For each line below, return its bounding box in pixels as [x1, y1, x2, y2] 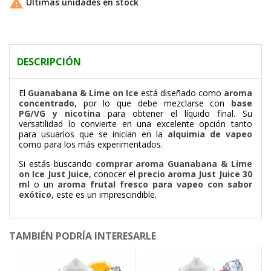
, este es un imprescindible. [51, 189, 157, 201]
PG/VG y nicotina [19, 108, 100, 120]
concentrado [19, 97, 74, 109]
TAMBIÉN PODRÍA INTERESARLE [9, 229, 156, 243]
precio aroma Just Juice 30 [137, 168, 253, 180]
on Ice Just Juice [19, 168, 89, 180]
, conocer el [88, 168, 138, 180]
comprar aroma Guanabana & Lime [95, 158, 253, 170]
